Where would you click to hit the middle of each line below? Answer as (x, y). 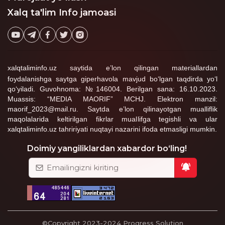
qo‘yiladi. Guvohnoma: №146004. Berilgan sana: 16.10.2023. (113, 89)
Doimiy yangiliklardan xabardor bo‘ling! (107, 148)
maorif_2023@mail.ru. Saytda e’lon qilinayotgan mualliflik (113, 109)
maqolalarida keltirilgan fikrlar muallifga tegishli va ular (113, 119)
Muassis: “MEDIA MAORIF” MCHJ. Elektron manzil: (113, 99)
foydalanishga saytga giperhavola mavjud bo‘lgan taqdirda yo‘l (113, 79)
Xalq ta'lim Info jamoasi (62, 13)
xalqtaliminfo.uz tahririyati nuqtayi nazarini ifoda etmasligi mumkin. (112, 129)
